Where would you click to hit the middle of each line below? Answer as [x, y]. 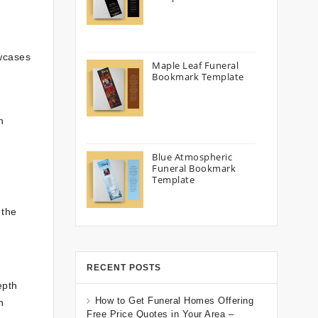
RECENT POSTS [124, 268]
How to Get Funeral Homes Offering [174, 301]
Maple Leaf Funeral [195, 65]
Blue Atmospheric [192, 157]
